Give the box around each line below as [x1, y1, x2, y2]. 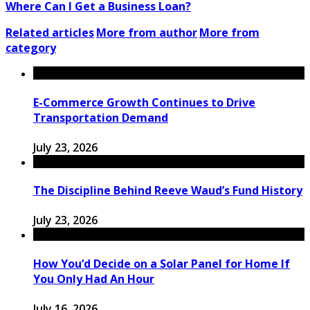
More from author [96, 25, 197, 41]
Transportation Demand [33, 109, 168, 125]
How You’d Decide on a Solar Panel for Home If [33, 255, 290, 271]
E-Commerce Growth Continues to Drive [33, 94, 255, 110]
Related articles [6, 25, 94, 41]
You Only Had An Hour [33, 271, 154, 286]
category [6, 40, 56, 56]
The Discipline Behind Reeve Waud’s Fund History [33, 183, 302, 199]
